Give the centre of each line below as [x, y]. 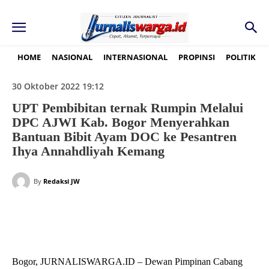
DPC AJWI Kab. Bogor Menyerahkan [121, 122]
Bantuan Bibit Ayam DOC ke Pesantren [124, 137]
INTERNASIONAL [135, 57]
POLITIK [241, 57]
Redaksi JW [62, 181]
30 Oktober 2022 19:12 [58, 86]
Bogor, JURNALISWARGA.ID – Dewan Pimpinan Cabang [127, 262]
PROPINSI [197, 57]
